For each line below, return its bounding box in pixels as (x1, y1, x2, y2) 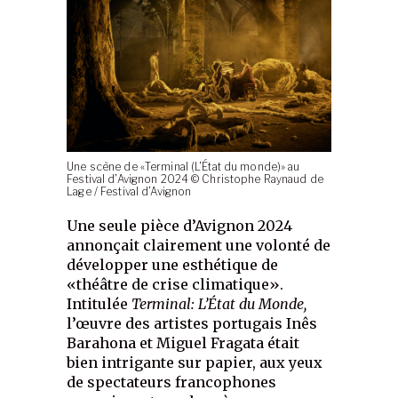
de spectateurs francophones (67, 373, 277, 392)
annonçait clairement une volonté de (67, 236, 331, 255)
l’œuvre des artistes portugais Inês (67, 314, 318, 333)
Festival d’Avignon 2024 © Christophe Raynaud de (67, 173, 323, 187)
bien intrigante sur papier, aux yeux (67, 354, 323, 372)
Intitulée (67, 295, 132, 314)
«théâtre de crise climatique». (67, 275, 284, 294)
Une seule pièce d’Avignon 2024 (67, 217, 293, 235)
